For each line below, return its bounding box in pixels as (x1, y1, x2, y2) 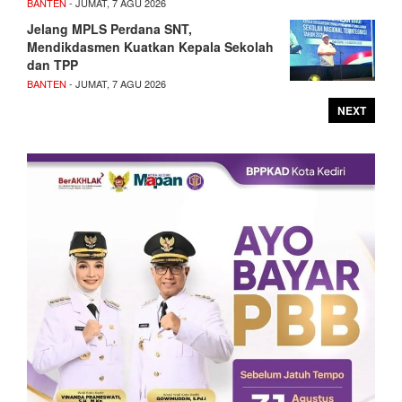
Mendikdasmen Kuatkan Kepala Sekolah (27, 37, 274, 56)
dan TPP (27, 55, 78, 74)
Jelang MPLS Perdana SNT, (27, 19, 192, 38)
